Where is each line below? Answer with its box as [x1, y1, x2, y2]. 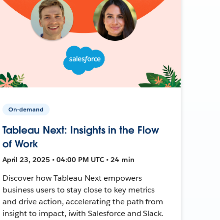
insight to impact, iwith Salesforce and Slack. [2, 208, 164, 219]
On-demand [8, 105, 44, 113]
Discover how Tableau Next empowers [2, 172, 142, 183]
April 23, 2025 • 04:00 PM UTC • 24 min [2, 155, 135, 164]
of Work [2, 137, 38, 150]
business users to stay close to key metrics [2, 184, 155, 195]
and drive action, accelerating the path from [2, 196, 164, 207]
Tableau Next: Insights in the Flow [2, 123, 159, 137]
